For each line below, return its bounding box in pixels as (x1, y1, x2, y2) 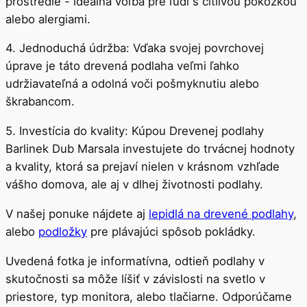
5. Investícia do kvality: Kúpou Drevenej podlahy (5, 124, 264, 138)
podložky (38, 225, 87, 239)
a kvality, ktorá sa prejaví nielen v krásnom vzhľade (5, 160, 280, 174)
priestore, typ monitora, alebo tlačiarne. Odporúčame (5, 289, 292, 304)
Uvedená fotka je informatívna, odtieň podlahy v (5, 254, 265, 268)
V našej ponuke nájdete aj (5, 207, 149, 221)
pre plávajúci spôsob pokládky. (87, 225, 256, 239)
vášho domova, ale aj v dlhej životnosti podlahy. (5, 177, 263, 192)
